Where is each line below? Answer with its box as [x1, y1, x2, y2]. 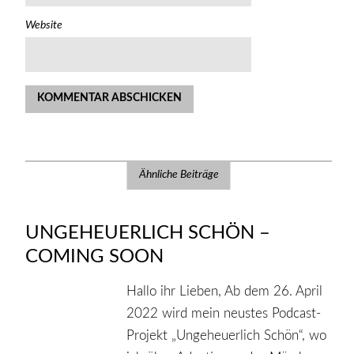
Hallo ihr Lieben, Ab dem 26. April [126, 284, 323, 298]
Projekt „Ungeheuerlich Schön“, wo [126, 328, 327, 342]
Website [24, 20, 62, 32]
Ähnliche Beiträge [138, 169, 219, 181]
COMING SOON [24, 247, 164, 267]
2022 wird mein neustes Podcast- [126, 306, 322, 320]
